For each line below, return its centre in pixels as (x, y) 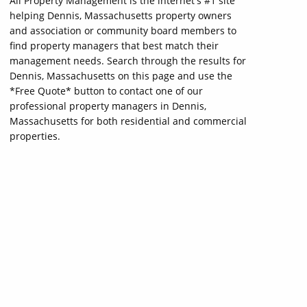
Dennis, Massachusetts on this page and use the (121, 76)
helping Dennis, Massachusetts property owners (121, 15)
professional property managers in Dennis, (108, 106)
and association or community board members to (123, 30)
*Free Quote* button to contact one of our (106, 91)
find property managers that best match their (114, 46)
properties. (35, 136)
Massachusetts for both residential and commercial (128, 121)
